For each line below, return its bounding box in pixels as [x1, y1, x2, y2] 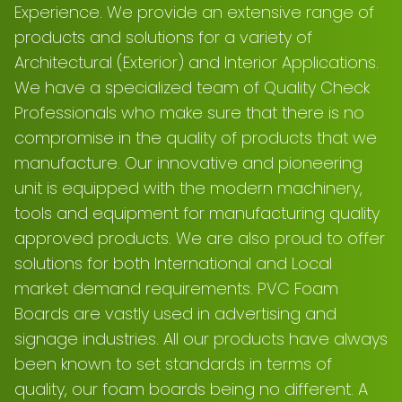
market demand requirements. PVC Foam [14, 277, 338, 300]
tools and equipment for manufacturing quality [14, 202, 380, 224]
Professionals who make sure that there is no [14, 101, 364, 124]
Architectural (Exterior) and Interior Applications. [14, 51, 379, 74]
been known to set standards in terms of [14, 353, 332, 375]
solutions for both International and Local [14, 252, 332, 275]
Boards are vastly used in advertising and [14, 302, 336, 325]
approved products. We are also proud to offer [14, 227, 385, 249]
